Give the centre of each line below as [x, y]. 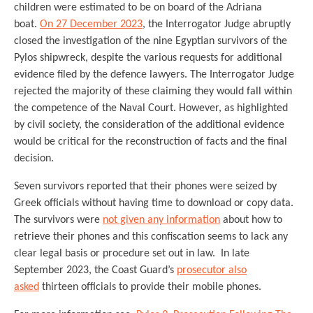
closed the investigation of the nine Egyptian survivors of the [151, 41]
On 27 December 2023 [91, 24]
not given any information [161, 220]
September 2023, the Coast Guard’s [95, 270]
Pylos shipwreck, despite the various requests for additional [148, 58]
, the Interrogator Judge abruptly [217, 24]
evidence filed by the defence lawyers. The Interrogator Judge [154, 75]
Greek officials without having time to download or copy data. [154, 203]
